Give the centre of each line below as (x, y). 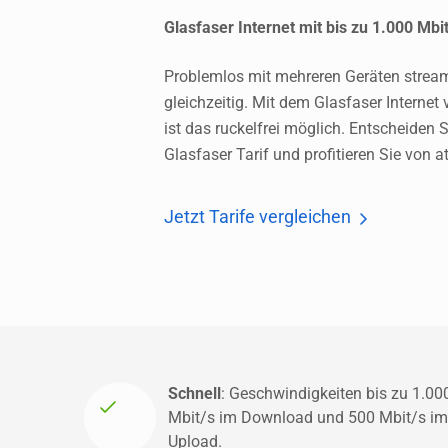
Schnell (194, 393)
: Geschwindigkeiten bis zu (316, 393)
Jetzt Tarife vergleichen (257, 217)
